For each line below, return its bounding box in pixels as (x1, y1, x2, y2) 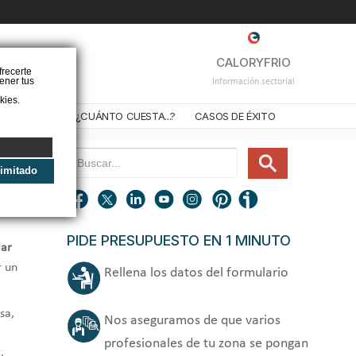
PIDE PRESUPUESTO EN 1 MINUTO (67, 232, 291, 249)
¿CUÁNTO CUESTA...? (75, 110, 176, 122)
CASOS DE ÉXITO (194, 110, 276, 122)
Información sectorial (212, 77, 295, 87)
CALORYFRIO (216, 55, 291, 70)
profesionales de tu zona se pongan (104, 337, 308, 350)
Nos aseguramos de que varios (104, 314, 281, 327)
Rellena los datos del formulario (104, 266, 288, 280)
